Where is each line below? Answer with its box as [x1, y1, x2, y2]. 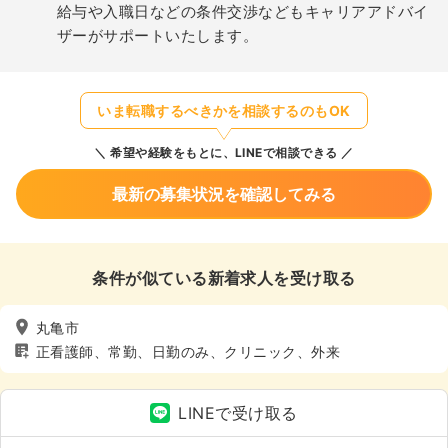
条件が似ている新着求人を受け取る [92, 268, 356, 288]
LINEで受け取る [178, 403, 298, 423]
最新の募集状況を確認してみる [112, 184, 336, 204]
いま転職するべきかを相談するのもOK [97, 102, 351, 119]
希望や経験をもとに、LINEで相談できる [106, 145, 338, 160]
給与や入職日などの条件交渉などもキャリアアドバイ [57, 2, 429, 21]
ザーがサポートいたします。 [57, 26, 259, 45]
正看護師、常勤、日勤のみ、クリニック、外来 [36, 342, 341, 360]
